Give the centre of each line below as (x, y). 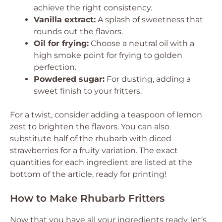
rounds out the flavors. (78, 31)
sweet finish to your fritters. (88, 91)
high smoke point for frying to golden (108, 55)
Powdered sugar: (69, 79)
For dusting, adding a (148, 79)
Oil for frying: (61, 43)
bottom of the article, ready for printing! (88, 174)
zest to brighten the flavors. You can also (90, 126)
